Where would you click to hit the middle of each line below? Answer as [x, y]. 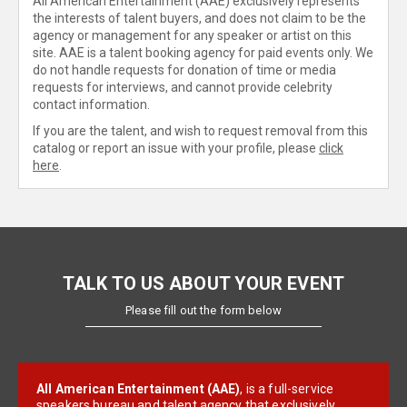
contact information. [91, 104]
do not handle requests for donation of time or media [184, 70]
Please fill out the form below [203, 310]
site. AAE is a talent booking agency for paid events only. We [203, 53]
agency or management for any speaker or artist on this [192, 35]
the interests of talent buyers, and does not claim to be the [199, 18]
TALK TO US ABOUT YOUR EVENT [203, 283]
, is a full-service [287, 389]
